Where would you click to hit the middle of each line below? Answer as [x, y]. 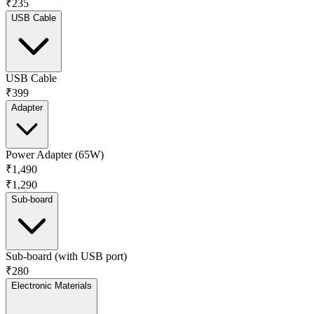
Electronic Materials [52, 285]
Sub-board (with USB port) [66, 256]
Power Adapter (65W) [55, 154]
